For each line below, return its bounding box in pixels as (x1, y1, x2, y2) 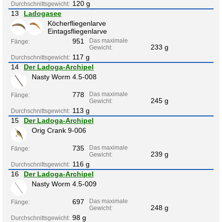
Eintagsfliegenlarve (48, 27, 107, 35)
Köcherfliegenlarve (48, 19, 106, 27)
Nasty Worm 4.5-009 (32, 179, 97, 188)
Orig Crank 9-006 (32, 126, 86, 134)
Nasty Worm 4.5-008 (32, 72, 97, 81)
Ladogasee (24, 9, 61, 17)
